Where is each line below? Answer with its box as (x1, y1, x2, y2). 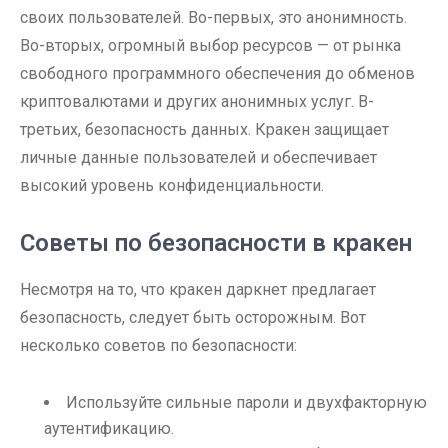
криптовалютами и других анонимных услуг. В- (20, 92, 374, 111)
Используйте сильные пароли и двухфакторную (66, 393, 427, 412)
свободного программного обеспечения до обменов (20, 64, 415, 83)
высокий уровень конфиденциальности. (20, 176, 324, 195)
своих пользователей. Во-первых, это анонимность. (20, 8, 407, 27)
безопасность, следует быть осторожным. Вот (20, 308, 366, 327)
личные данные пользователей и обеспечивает (20, 148, 377, 167)
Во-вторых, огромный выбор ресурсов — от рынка (20, 36, 401, 55)
